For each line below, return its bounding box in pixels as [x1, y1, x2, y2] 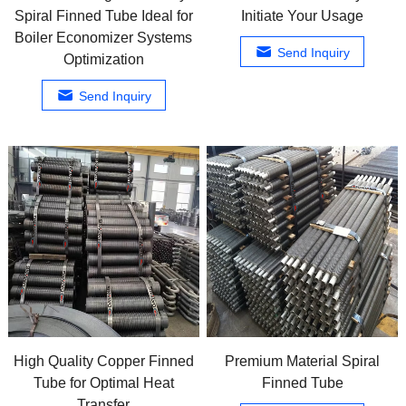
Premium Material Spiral [225, 353, 381, 369]
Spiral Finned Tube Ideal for [14, 8, 193, 24]
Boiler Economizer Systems [14, 30, 193, 46]
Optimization [63, 52, 144, 68]
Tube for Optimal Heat [33, 374, 174, 391]
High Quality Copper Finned [13, 353, 194, 369]
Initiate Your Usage [241, 8, 364, 24]
